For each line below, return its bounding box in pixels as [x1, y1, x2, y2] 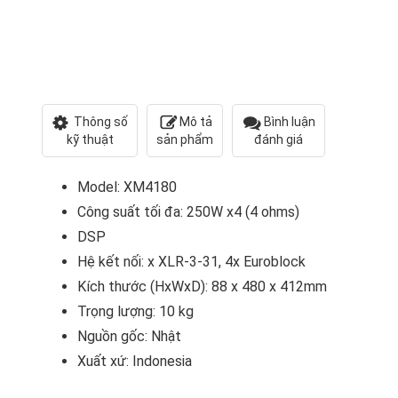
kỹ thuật [66, 132, 114, 147]
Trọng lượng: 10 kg [77, 303, 194, 321]
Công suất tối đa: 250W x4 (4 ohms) [77, 203, 299, 221]
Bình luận [261, 115, 315, 129]
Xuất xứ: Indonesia [77, 353, 192, 370]
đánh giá [254, 132, 303, 147]
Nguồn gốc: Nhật [77, 328, 181, 346]
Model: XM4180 [77, 179, 177, 196]
